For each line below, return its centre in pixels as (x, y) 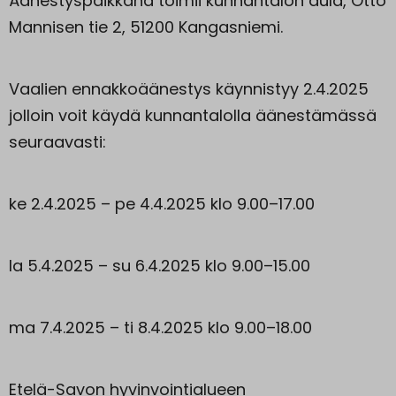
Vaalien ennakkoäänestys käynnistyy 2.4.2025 (189, 88)
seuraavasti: (57, 141)
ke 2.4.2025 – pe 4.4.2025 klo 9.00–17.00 (162, 203)
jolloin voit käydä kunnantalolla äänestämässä (193, 115)
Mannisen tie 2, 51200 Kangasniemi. (146, 27)
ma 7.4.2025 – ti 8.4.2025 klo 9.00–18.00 (160, 327)
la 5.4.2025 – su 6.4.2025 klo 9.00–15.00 (160, 265)
